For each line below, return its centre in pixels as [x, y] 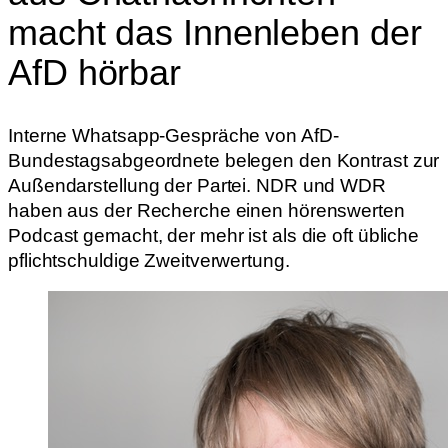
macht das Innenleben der [215, 32]
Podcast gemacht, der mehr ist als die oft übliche [214, 235]
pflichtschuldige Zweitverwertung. [149, 260]
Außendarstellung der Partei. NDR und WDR [197, 185]
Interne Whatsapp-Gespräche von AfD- [173, 135]
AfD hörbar [94, 72]
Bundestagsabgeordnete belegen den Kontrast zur [224, 160]
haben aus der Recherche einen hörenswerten [206, 210]
